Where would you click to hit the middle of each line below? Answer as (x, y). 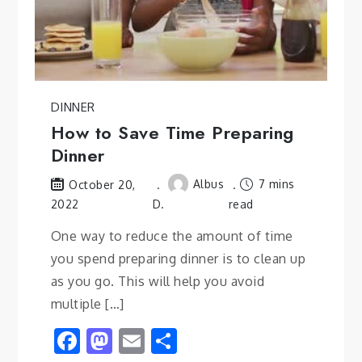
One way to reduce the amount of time (172, 236)
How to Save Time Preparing (172, 133)
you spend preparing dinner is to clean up (178, 258)
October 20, (102, 184)
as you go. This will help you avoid (158, 281)
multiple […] (87, 303)
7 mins (275, 184)
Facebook (136, 340)
